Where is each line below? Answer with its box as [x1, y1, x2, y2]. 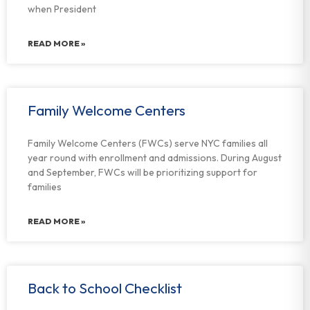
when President [28, 3, 96, 15]
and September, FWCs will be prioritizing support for [28, 166, 257, 179]
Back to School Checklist [28, 279, 182, 297]
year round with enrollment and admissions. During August [28, 152, 282, 164]
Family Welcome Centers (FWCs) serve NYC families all [28, 137, 268, 149]
